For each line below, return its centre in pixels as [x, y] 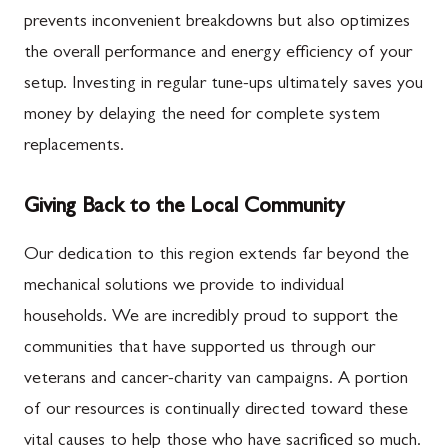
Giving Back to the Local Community [184, 208]
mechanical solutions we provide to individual [184, 287]
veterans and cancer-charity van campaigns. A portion [216, 380]
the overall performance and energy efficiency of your [218, 54]
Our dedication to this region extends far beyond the [216, 256]
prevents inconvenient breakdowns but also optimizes [217, 23]
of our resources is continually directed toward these [216, 411]
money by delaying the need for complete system [202, 116]
